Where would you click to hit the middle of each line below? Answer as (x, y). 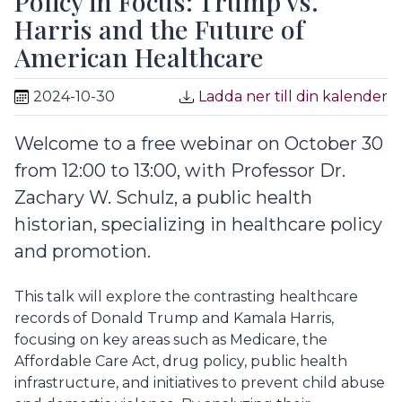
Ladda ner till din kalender (293, 96)
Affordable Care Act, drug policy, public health (181, 361)
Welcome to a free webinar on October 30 (199, 143)
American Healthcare (139, 56)
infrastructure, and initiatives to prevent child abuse (200, 382)
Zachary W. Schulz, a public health (163, 197)
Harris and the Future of (159, 28)
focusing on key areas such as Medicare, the (171, 339)
